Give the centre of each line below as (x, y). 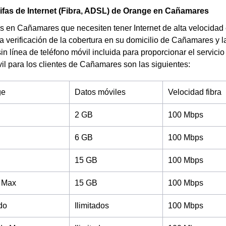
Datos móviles (100, 92)
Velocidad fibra (195, 92)
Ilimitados (92, 206)
